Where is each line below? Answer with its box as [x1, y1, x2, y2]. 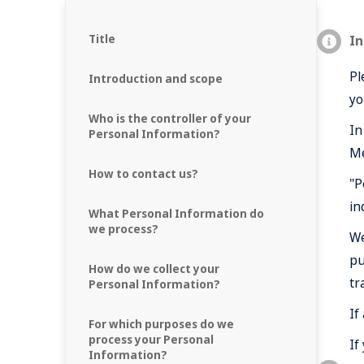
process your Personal [89, 331, 214, 347]
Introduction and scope [89, 71, 223, 86]
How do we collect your [89, 261, 219, 276]
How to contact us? [89, 166, 198, 181]
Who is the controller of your [89, 110, 251, 126]
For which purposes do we [89, 316, 234, 331]
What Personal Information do [89, 206, 264, 221]
